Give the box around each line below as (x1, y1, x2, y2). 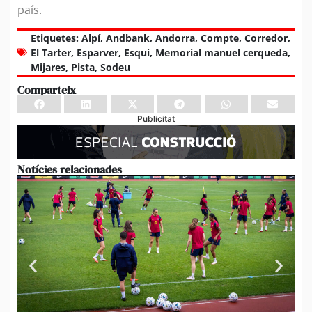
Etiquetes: (31, 31, 79, 45)
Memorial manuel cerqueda (155, 45, 288, 59)
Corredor (244, 31, 288, 45)
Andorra (155, 31, 195, 45)
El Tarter (31, 45, 71, 59)
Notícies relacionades (17, 162, 122, 178)
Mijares (31, 60, 65, 74)
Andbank (106, 31, 150, 45)
